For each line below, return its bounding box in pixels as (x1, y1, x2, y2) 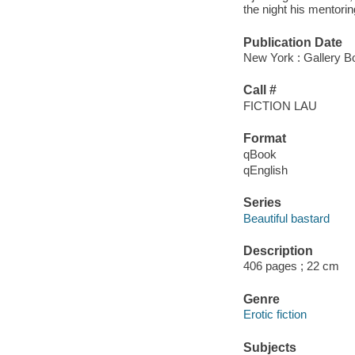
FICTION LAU (242, 98, 317, 113)
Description (242, 243, 313, 258)
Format (242, 132, 286, 146)
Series (242, 196, 281, 210)
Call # (242, 83, 277, 97)
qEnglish (242, 162, 288, 177)
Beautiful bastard (242, 211, 330, 225)
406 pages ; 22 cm (242, 259, 339, 273)
